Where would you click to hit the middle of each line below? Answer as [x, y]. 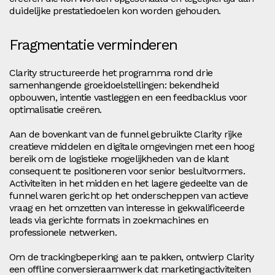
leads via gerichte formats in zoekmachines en [109, 220]
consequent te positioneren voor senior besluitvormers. [127, 171]
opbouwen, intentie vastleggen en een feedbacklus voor [128, 97]
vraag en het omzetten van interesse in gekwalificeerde [127, 207]
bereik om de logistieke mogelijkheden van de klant [119, 158]
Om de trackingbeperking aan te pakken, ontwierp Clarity [132, 257]
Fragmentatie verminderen [93, 45]
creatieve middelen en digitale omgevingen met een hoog [132, 146]
